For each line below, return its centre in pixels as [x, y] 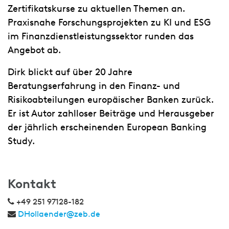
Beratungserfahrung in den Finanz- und [94, 86]
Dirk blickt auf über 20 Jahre [70, 72]
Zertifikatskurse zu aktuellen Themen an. [96, 9]
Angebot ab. [34, 50]
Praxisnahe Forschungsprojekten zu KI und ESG [109, 22]
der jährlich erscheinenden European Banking [107, 127]
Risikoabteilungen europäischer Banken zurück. [111, 100]
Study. [21, 141]
